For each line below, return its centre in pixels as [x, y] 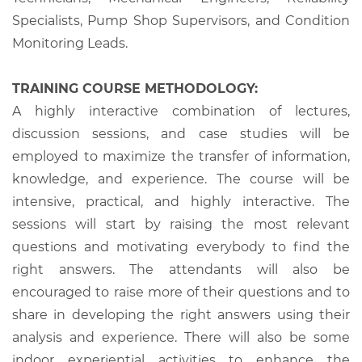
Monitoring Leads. [70, 43]
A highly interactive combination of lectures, [181, 111]
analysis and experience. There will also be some [181, 337]
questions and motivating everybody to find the [181, 246]
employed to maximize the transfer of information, [181, 156]
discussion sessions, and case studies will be [181, 133]
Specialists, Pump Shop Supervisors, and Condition [181, 20]
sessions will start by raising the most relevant [181, 224]
